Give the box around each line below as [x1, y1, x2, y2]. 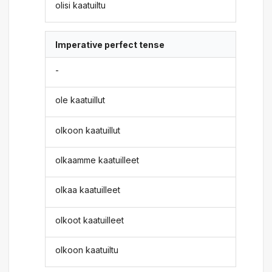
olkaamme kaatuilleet [55, 155, 140, 165]
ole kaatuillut [55, 95, 106, 106]
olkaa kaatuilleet [55, 185, 121, 195]
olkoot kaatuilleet [55, 214, 124, 225]
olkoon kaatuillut [55, 124, 121, 135]
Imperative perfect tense [55, 39, 165, 50]
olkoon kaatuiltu [55, 245, 119, 256]
